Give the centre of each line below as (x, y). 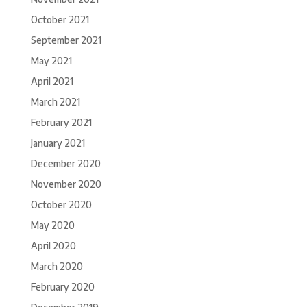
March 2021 (55, 102)
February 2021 (61, 123)
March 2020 (57, 267)
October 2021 (60, 20)
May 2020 (52, 225)
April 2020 (53, 246)
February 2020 (62, 287)
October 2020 (61, 205)
